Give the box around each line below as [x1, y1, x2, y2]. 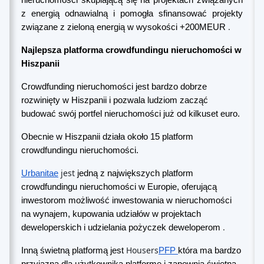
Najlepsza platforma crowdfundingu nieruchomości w [21, 45, 242, 55]
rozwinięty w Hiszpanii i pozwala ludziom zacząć [21, 95, 208, 105]
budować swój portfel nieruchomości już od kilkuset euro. [21, 109, 240, 118]
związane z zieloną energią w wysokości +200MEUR [21, 22, 228, 32]
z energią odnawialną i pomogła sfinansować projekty [21, 9, 243, 18]
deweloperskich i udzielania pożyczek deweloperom [21, 223, 223, 232]
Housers [126, 245, 159, 256]
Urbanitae [21, 169, 58, 178]
